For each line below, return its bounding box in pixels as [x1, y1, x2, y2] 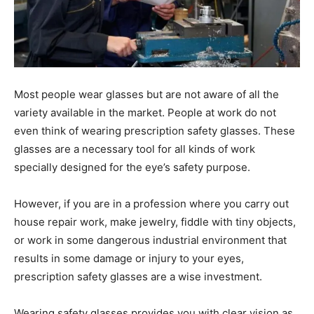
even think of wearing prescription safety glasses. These [14, 123, 295, 137]
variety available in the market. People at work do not [14, 105, 276, 119]
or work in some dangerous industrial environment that [14, 233, 287, 247]
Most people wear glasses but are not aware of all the [14, 87, 279, 101]
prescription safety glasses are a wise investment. [14, 269, 262, 283]
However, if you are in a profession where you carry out [14, 196, 289, 210]
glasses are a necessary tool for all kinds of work [14, 142, 255, 156]
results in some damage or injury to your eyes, [14, 251, 244, 265]
